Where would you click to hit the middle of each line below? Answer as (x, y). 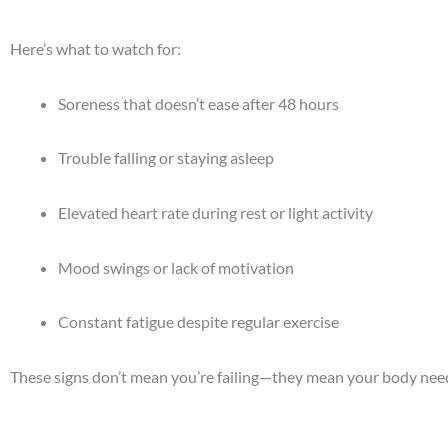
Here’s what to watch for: (95, 49)
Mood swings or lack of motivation (176, 267)
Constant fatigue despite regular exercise (198, 322)
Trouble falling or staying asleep (166, 158)
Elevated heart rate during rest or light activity (215, 212)
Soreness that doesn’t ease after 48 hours (198, 103)
